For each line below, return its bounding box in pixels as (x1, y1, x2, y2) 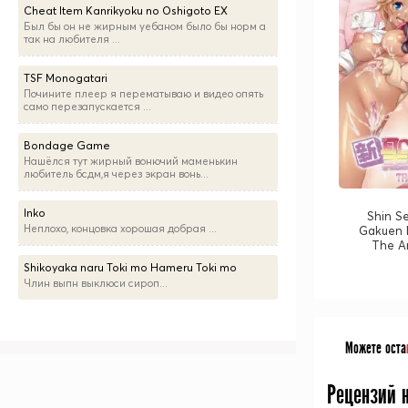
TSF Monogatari (24, 71, 107, 85)
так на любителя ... (24, 33, 120, 46)
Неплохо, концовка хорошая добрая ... (24, 222, 217, 235)
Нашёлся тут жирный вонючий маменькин (24, 155, 238, 168)
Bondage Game (24, 138, 110, 152)
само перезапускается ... (24, 100, 151, 113)
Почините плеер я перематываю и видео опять (24, 87, 263, 100)
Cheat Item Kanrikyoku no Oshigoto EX (24, 4, 228, 17)
